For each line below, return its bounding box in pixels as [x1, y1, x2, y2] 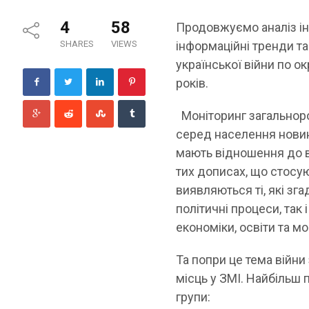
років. [176, 75, 209, 90]
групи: [176, 289, 211, 304]
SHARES [60, 38, 94, 49]
